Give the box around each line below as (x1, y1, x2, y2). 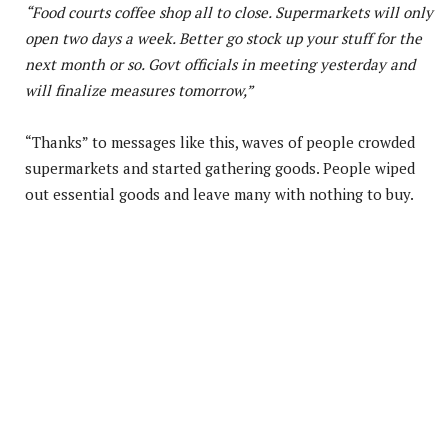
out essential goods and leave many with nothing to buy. (25, 184, 414, 205)
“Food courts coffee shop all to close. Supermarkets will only (25, 2, 433, 23)
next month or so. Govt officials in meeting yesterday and (25, 54, 415, 75)
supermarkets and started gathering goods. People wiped (25, 158, 415, 179)
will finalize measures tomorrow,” (25, 80, 253, 101)
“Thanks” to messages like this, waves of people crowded (25, 132, 415, 153)
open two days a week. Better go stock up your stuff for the (25, 28, 422, 49)
